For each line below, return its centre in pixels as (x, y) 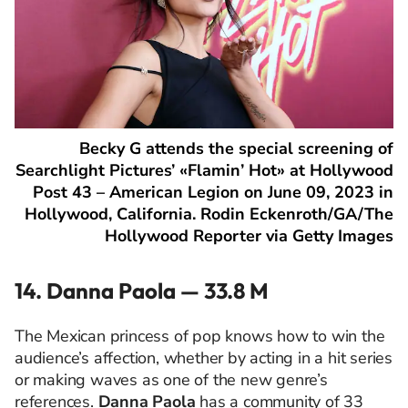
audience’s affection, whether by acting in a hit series (204, 358)
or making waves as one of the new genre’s (171, 380)
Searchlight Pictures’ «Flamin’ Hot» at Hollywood (204, 171)
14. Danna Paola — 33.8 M (142, 291)
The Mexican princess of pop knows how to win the (200, 337)
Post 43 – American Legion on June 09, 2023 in (213, 193)
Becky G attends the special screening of (236, 149)
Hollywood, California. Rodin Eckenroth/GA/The (209, 214)
